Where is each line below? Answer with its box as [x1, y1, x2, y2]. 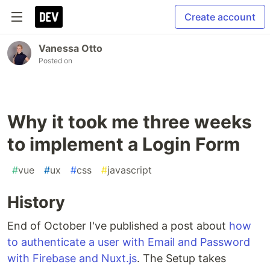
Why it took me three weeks [7, 111, 252, 133]
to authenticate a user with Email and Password [7, 236, 250, 248]
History [7, 192, 65, 212]
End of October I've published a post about [7, 219, 229, 232]
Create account [184, 11, 256, 23]
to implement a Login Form [7, 133, 240, 155]
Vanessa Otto [39, 42, 102, 54]
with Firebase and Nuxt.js [7, 252, 137, 265]
